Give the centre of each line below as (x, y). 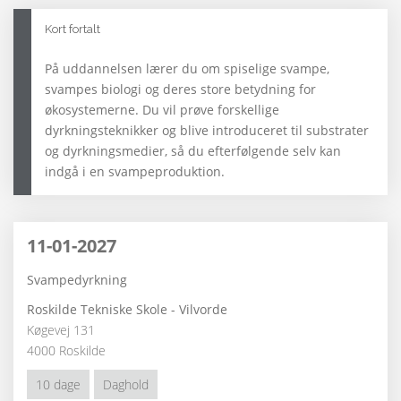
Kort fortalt (73, 30)
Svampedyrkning (77, 280)
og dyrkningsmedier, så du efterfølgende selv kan (193, 151)
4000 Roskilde (66, 351)
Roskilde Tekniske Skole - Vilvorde (127, 310)
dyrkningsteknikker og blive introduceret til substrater (207, 131)
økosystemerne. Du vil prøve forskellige (162, 110)
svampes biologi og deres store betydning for (180, 90)
